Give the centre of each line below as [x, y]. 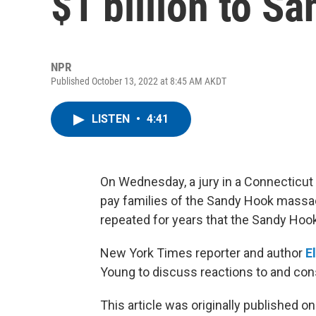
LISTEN [112, 119]
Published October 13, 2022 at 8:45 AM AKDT [139, 81]
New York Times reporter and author [203, 253]
